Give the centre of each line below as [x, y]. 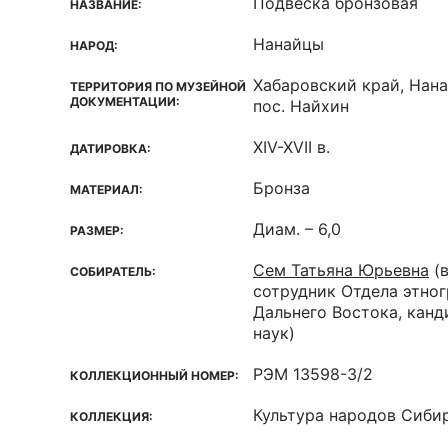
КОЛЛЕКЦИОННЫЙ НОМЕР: [154, 375]
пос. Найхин [301, 106]
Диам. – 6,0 [297, 229]
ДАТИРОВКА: [110, 148]
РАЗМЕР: [97, 230]
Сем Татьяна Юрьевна [341, 270]
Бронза [281, 188]
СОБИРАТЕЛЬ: [113, 271]
